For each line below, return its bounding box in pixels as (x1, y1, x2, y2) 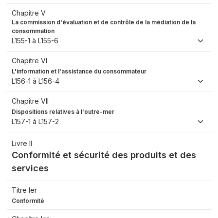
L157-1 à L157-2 (12, 117, 59, 126)
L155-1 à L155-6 (12, 36, 58, 45)
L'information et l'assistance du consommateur (12, 68, 146, 75)
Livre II (12, 139, 32, 148)
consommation (12, 27, 54, 35)
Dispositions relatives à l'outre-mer (12, 108, 114, 116)
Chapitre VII (12, 97, 49, 106)
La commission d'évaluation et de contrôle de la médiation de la (12, 18, 196, 26)
